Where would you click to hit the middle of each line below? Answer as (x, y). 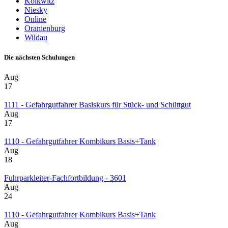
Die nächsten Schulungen (39, 58)
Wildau (36, 37)
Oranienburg (45, 28)
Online (35, 19)
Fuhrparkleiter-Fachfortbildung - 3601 (65, 178)
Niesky (36, 10)
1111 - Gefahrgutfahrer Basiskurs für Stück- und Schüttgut (97, 105)
